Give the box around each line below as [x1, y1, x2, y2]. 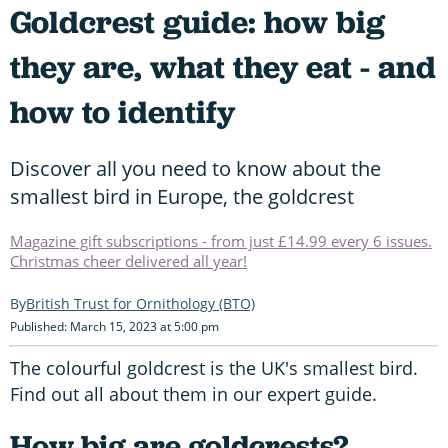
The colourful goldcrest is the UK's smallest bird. [10, 355, 418, 380]
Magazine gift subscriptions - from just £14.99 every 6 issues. [10, 230, 432, 251]
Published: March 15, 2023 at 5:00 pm [10, 317, 219, 335]
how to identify [10, 90, 235, 133]
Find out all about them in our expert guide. [10, 381, 377, 406]
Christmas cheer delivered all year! [10, 250, 247, 271]
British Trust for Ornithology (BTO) [26, 293, 255, 313]
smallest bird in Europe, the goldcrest [10, 182, 354, 210]
